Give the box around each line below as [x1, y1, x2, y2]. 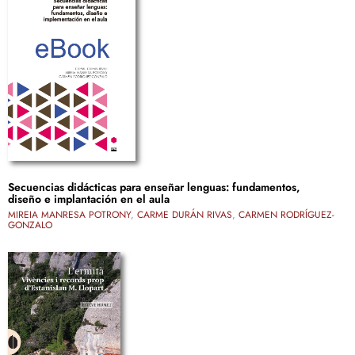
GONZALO [8, 218, 52, 233]
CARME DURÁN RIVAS [137, 208, 232, 223]
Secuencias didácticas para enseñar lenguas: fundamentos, [8, 179, 300, 196]
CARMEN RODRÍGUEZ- [239, 208, 334, 223]
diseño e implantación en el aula [8, 191, 170, 208]
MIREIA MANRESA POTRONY [8, 208, 131, 223]
